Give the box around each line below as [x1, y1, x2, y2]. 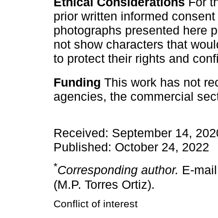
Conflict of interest [54, 198, 138, 210]
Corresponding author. [57, 163, 179, 177]
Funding [54, 75, 101, 89]
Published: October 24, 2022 [54, 140, 209, 154]
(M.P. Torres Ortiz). [54, 177, 155, 191]
